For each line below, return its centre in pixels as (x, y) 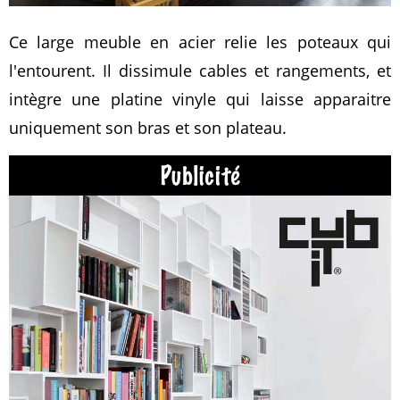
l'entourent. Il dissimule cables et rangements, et (200, 70)
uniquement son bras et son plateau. (148, 127)
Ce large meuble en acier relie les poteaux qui (200, 42)
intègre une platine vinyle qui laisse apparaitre (200, 99)
